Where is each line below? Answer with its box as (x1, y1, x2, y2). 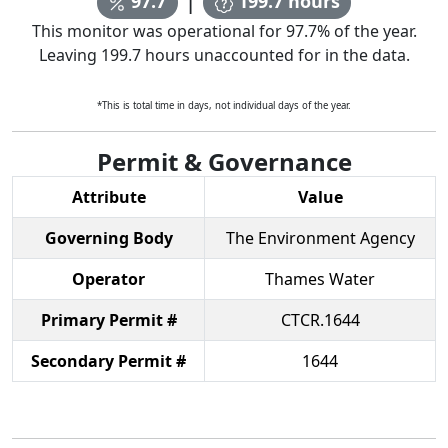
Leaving (38, 43, 101, 66)
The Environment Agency (225, 226, 415, 249)
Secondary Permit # (31, 349, 186, 372)
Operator (72, 267, 145, 290)
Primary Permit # (40, 308, 177, 331)
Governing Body (44, 226, 173, 249)
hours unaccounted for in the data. (140, 43, 410, 66)
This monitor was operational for (31, 19, 286, 42)
